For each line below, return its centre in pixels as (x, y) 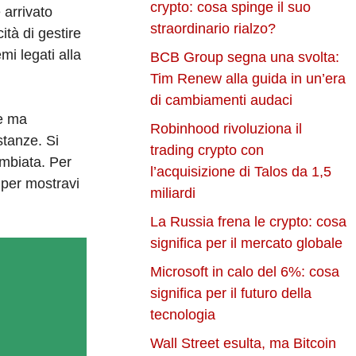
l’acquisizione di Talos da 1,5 (241, 172)
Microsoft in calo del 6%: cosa (245, 272)
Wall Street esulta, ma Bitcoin (244, 344)
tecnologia (183, 315)
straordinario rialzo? (213, 29)
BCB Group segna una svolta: (245, 58)
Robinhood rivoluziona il (226, 129)
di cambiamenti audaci (222, 101)
